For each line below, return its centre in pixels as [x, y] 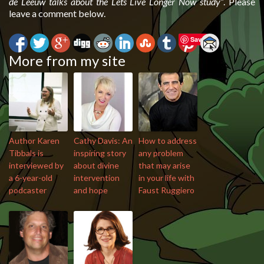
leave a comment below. [57, 14]
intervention [97, 178]
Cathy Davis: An [103, 141]
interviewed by [36, 166]
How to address [168, 141]
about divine [96, 166]
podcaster [28, 190]
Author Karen [34, 141]
